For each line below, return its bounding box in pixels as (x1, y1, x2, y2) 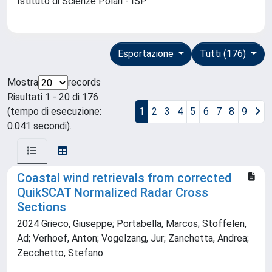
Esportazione (117, 48, 176, 60)
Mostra (7, 76, 38, 89)
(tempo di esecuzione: (7, 106, 101, 118)
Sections (17, 200, 66, 215)
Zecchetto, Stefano (17, 247, 103, 259)
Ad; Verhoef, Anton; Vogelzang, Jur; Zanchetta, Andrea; (17, 233, 249, 245)
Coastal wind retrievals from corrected (17, 171, 232, 186)
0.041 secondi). (7, 120, 72, 132)
